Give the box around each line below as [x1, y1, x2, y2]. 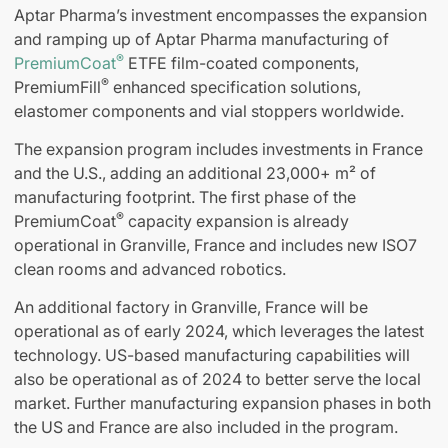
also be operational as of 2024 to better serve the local [14, 369, 421, 390]
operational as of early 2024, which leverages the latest [14, 321, 424, 342]
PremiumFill [14, 77, 101, 98]
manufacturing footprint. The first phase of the [14, 187, 356, 208]
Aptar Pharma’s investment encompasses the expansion [14, 5, 427, 26]
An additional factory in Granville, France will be [14, 297, 368, 318]
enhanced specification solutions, [109, 77, 361, 98]
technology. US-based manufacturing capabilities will [14, 345, 410, 366]
